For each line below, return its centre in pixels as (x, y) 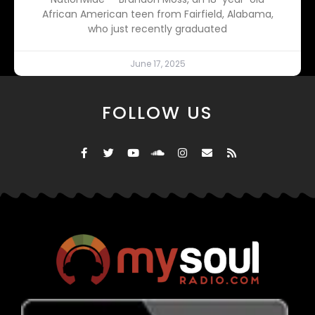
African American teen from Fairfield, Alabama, (157, 14)
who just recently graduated (157, 29)
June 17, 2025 (157, 64)
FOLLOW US (157, 113)
